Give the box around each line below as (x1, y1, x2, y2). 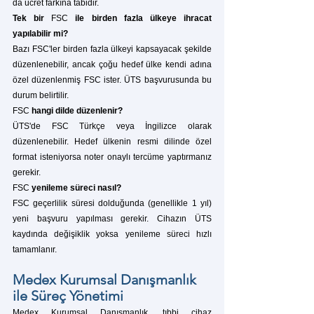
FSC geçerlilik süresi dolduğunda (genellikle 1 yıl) (13, 198, 212, 208)
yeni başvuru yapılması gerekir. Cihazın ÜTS (13, 213, 212, 224)
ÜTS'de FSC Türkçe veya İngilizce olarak (13, 121, 212, 131)
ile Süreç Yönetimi (13, 287, 123, 304)
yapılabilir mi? (13, 28, 68, 39)
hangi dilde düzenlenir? (29, 105, 123, 116)
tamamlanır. (13, 244, 57, 254)
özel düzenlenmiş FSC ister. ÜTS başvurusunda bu (13, 74, 212, 85)
